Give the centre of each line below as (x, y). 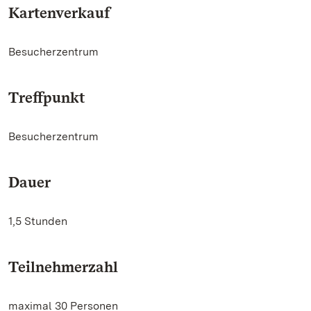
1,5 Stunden (38, 221)
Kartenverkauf (59, 12)
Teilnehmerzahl (63, 267)
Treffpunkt (47, 97)
